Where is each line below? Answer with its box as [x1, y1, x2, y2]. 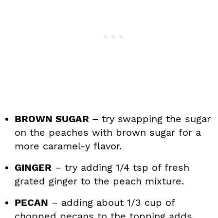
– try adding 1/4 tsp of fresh [52, 162, 189, 174]
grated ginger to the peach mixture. [15, 175, 184, 187]
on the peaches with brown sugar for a [15, 127, 201, 139]
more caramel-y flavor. [15, 140, 122, 152]
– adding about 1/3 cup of [48, 197, 175, 209]
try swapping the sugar [102, 113, 211, 125]
